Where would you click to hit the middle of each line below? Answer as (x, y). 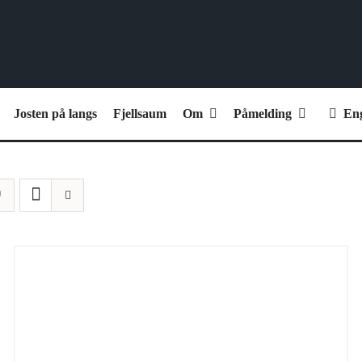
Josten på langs (55, 113)
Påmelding (262, 113)
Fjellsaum (139, 113)
